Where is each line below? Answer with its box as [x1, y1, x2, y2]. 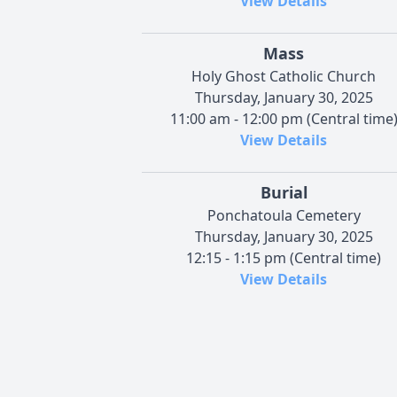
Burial [260, 182, 307, 204]
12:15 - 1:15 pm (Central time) [186, 248, 381, 269]
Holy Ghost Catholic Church [191, 66, 376, 87]
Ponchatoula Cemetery [206, 206, 361, 226]
